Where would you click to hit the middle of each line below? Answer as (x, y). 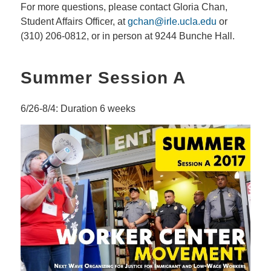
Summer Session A (103, 78)
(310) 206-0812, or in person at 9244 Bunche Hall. (127, 36)
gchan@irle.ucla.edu (172, 22)
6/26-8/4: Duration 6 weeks (78, 109)
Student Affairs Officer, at (74, 22)
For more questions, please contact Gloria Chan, (124, 7)
